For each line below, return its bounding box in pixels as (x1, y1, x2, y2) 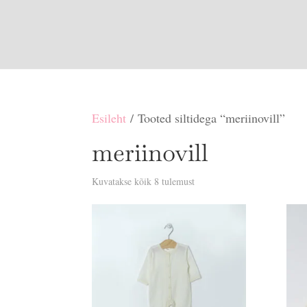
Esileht (92, 110, 127, 126)
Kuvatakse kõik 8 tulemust (92, 175, 195, 188)
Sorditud (194, 174, 228, 187)
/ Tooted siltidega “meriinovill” (126, 110, 286, 126)
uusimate (194, 195, 229, 208)
